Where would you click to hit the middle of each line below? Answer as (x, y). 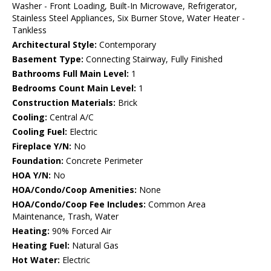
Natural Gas (94, 246)
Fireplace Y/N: (42, 146)
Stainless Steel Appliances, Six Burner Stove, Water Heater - (129, 18)
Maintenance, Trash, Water (65, 217)
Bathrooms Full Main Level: (70, 74)
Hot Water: (36, 260)
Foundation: (38, 161)
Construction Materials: (64, 103)
